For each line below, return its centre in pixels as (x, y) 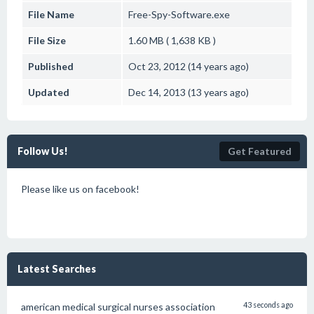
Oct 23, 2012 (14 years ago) (189, 66)
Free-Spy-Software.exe (179, 14)
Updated (49, 92)
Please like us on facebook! (80, 189)
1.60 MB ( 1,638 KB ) (172, 40)
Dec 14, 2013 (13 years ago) (189, 92)
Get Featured (260, 151)
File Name (51, 14)
